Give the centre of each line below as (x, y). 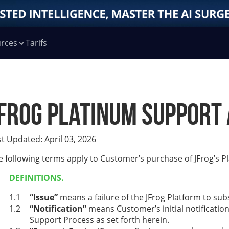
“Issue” (44, 197)
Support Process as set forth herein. (99, 220)
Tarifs (37, 43)
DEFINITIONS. (37, 178)
